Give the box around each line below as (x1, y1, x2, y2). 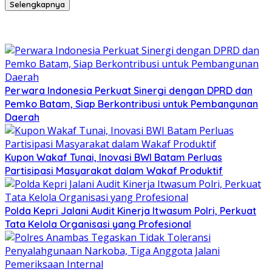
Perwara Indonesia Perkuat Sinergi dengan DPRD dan (5, 84, 253, 97)
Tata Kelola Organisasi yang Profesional (5, 217, 191, 230)
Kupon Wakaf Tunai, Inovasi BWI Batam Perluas (5, 151, 222, 163)
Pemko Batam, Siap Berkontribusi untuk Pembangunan (5, 97, 258, 110)
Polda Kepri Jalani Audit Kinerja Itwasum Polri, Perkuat (5, 204, 256, 217)
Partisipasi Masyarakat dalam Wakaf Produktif (5, 164, 223, 177)
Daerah (5, 110, 39, 123)
